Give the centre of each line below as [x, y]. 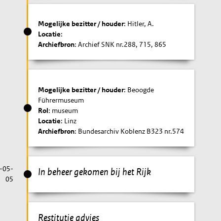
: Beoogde [139, 90]
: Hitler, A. [139, 24]
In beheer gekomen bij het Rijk [95, 171]
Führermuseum [61, 100]
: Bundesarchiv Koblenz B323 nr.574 [129, 131]
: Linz [69, 121]
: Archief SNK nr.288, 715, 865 [121, 44]
